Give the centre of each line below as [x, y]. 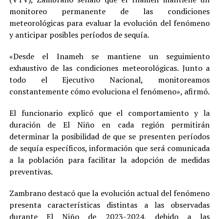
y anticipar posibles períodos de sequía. [79, 35]
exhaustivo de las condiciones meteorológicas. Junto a [109, 68]
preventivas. [31, 172]
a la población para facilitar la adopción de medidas [109, 160]
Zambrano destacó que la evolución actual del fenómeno [109, 193]
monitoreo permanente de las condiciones [109, 11]
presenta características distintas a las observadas [109, 205]
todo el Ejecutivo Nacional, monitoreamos [109, 80]
